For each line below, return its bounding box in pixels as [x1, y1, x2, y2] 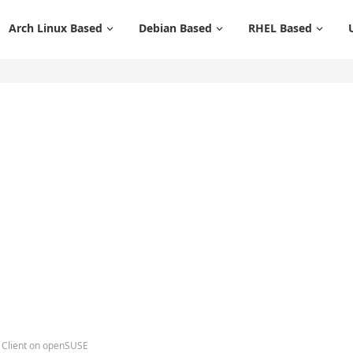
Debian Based [139, 20, 212, 35]
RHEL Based [248, 20, 312, 35]
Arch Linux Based [9, 20, 102, 35]
